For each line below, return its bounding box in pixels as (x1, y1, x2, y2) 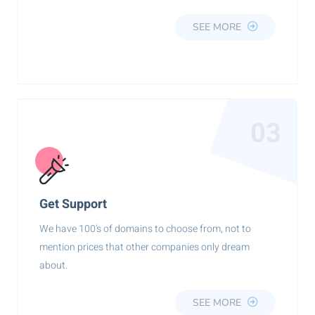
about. (39, 258, 67, 273)
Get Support (39, 195, 107, 214)
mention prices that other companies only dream (39, 240, 250, 255)
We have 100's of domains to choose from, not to (39, 221, 251, 236)
